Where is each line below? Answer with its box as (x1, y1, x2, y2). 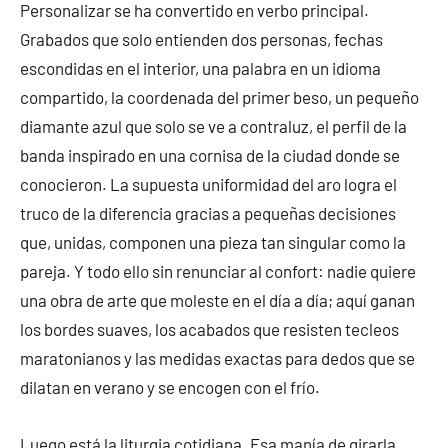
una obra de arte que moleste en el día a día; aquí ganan (20, 290, 415, 310)
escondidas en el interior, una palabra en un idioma (20, 58, 381, 78)
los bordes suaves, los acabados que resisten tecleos (20, 319, 399, 339)
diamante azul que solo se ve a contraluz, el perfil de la (20, 116, 407, 136)
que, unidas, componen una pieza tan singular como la (20, 232, 406, 252)
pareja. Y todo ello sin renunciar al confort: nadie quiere (20, 261, 416, 281)
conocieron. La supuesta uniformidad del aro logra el (20, 174, 397, 194)
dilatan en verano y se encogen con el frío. (20, 377, 320, 397)
